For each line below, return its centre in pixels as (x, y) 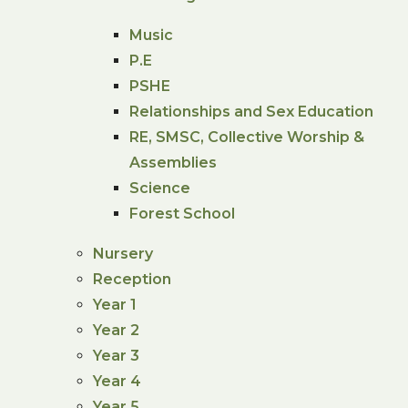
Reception (133, 279)
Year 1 (115, 304)
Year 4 (117, 381)
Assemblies (173, 162)
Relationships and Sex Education (252, 111)
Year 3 (117, 355)
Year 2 (117, 330)
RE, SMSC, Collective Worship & (247, 137)
